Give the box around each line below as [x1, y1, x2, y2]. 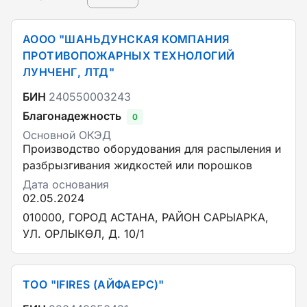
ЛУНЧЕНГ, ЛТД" [23, 65, 115, 79]
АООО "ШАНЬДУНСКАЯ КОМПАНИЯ [23, 32, 230, 46]
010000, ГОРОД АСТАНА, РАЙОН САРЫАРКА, [23, 210, 269, 224]
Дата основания [23, 177, 109, 191]
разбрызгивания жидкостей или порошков [23, 158, 252, 172]
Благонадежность [23, 109, 121, 123]
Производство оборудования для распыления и [23, 142, 281, 156]
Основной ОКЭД [23, 128, 111, 142]
